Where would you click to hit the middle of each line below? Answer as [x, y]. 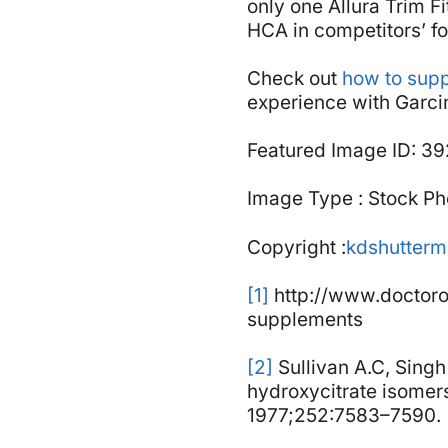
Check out [294, 78]
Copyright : [296, 247]
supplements [305, 320]
